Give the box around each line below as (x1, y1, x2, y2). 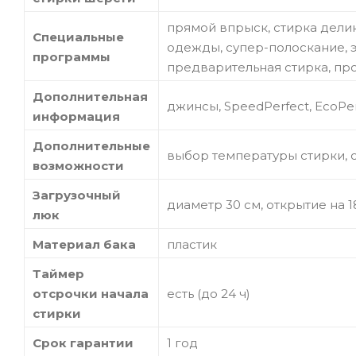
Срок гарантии (33, 335, 133, 350)
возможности (33, 157, 124, 173)
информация (33, 108, 120, 124)
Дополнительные (33, 137, 150, 153)
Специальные (33, 29, 124, 44)
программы (33, 48, 110, 64)
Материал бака (33, 236, 136, 252)
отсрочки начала (33, 285, 149, 301)
